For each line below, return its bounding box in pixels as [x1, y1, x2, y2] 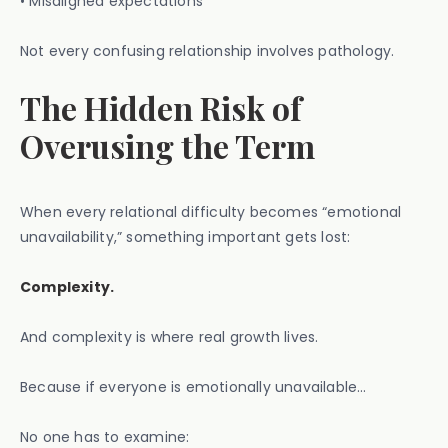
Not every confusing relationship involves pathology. [20, 41, 395, 61]
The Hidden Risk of [20, 86, 302, 129]
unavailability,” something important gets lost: [20, 227, 351, 247]
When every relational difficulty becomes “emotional [20, 202, 402, 222]
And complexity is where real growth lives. [20, 327, 319, 347]
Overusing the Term [20, 124, 315, 167]
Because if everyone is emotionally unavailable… [20, 377, 367, 397]
